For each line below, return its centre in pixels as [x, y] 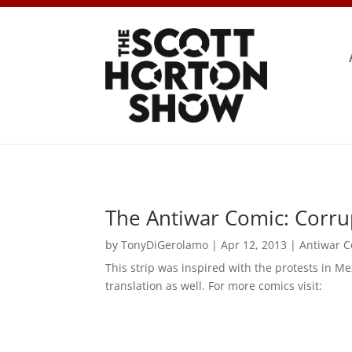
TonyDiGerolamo [165, 245]
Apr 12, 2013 [254, 245]
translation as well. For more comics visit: [214, 286]
